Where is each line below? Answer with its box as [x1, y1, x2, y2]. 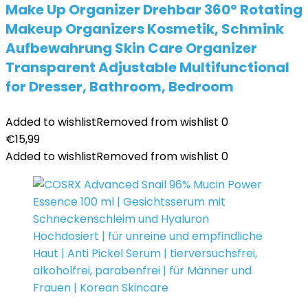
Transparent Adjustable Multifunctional [5, 58, 289, 77]
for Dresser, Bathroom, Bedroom [5, 77, 234, 96]
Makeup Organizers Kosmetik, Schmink [5, 19, 284, 38]
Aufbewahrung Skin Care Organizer [5, 38, 257, 58]
